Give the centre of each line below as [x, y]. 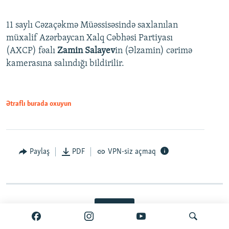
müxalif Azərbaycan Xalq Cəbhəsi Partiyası [89, 38]
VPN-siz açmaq [132, 152]
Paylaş [39, 152]
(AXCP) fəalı [32, 51]
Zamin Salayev [86, 51]
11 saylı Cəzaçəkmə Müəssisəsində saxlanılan [92, 25]
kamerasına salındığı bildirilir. [65, 63]
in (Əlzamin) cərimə [154, 51]
